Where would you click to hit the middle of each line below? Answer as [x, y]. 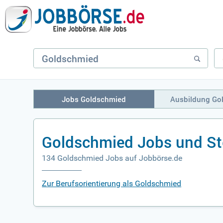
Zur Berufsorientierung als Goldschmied [112, 183]
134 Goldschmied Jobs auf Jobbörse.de [112, 158]
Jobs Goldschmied [94, 99]
